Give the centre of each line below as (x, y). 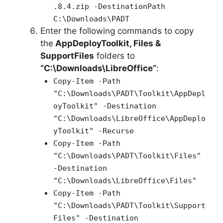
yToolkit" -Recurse (93, 131)
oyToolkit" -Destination (105, 106)
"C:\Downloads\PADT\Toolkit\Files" (127, 156)
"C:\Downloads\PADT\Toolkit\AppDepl (129, 94)
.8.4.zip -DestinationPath (109, 7)
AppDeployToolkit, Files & (108, 44)
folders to (114, 56)
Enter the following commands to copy (117, 31)
